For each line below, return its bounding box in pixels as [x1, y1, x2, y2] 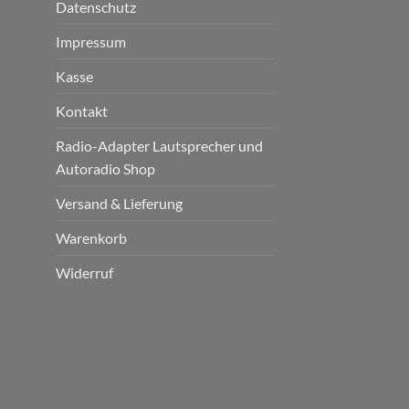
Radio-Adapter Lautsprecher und [56, 137, 263, 155]
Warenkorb [56, 229, 127, 247]
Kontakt [56, 102, 108, 121]
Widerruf [56, 264, 113, 282]
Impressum [56, 33, 126, 51]
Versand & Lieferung [56, 194, 183, 213]
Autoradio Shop [56, 160, 155, 178]
